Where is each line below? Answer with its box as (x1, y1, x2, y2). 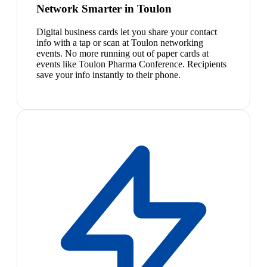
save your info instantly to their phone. (36, 69, 181, 80)
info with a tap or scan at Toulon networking (36, 37, 203, 48)
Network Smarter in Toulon (36, 2, 172, 15)
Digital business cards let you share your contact (36, 26, 217, 37)
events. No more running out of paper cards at (36, 48, 209, 58)
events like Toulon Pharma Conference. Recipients (36, 58, 226, 69)
